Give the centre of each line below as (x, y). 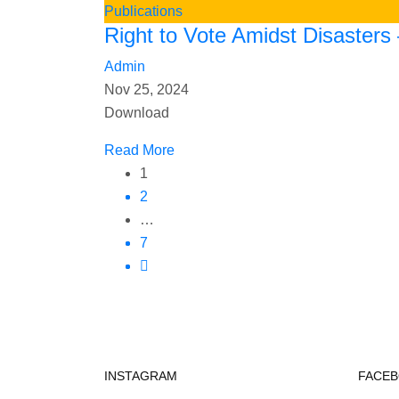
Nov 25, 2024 (147, 90)
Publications (143, 12)
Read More (139, 151)
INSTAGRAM (141, 376)
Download (137, 113)
